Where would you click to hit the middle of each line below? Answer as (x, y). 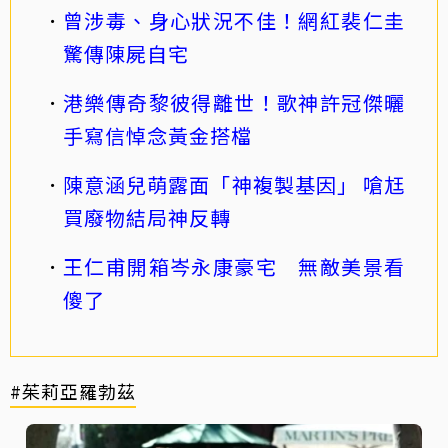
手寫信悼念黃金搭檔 (157, 136)
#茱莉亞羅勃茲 (73, 391)
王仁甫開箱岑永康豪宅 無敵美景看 (234, 267)
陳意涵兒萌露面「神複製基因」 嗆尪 (234, 185)
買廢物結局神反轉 (147, 218)
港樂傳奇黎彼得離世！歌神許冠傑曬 (234, 103)
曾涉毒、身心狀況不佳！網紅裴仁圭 (234, 21)
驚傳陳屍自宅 (126, 54)
